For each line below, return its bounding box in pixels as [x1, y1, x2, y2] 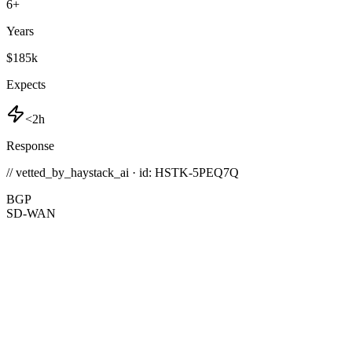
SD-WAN [6, 207, 56, 221]
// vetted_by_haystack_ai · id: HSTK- [6, 166, 192, 180]
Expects [6, 78, 46, 92]
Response [6, 139, 54, 153]
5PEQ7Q [192, 166, 239, 180]
